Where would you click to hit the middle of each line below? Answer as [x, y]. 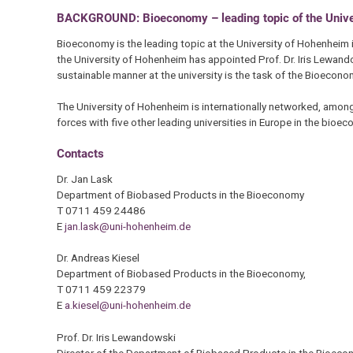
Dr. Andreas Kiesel [98, 258]
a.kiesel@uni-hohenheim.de [127, 305]
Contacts [80, 153]
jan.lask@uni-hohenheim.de [127, 227]
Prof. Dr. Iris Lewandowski [116, 337]
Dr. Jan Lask [84, 179]
